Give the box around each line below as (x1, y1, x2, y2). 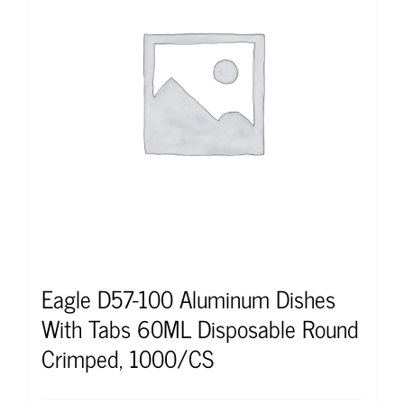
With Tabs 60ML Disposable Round (41, 308, 359, 347)
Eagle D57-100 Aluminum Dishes (41, 278, 335, 317)
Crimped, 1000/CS (41, 337, 214, 377)
